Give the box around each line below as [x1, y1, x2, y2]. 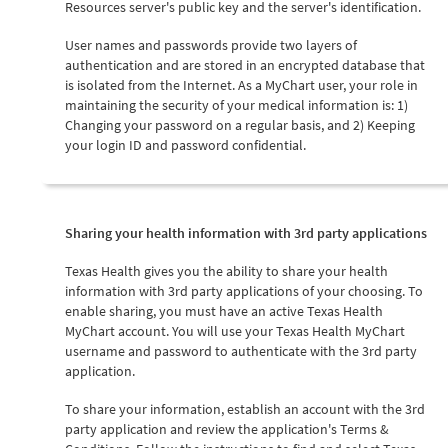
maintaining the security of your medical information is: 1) [65, 95, 408, 114]
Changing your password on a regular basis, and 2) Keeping [65, 115, 415, 134]
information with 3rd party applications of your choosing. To [65, 281, 423, 300]
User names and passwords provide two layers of [65, 35, 357, 54]
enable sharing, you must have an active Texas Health [65, 301, 383, 320]
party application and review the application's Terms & [65, 419, 389, 438]
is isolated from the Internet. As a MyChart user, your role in [65, 75, 418, 94]
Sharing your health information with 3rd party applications [65, 223, 427, 242]
